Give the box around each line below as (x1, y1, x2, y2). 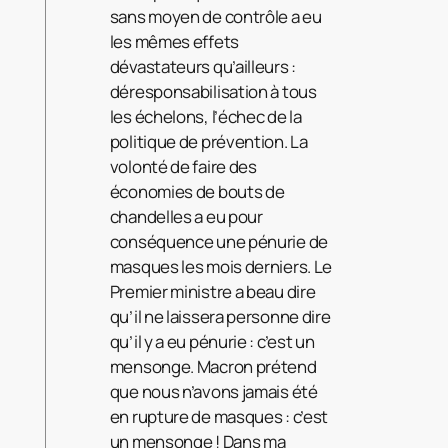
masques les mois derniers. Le (109, 255, 333, 279)
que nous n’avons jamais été (109, 380, 318, 404)
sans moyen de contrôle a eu (109, 5, 322, 29)
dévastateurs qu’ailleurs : (109, 55, 296, 79)
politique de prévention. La (109, 130, 308, 154)
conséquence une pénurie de (109, 230, 328, 254)
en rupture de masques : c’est (109, 405, 329, 429)
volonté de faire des (109, 155, 257, 179)
